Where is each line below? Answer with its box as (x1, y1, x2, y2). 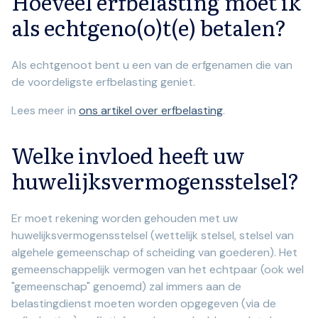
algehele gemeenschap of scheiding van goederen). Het (11, 245, 297, 261)
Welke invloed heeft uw (11, 139, 245, 171)
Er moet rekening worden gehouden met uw (11, 211, 238, 226)
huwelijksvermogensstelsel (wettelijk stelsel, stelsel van (11, 228, 294, 243)
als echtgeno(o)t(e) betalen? (11, 11, 287, 43)
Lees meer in (11, 103, 79, 119)
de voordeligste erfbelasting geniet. (11, 75, 195, 90)
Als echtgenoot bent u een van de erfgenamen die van (11, 57, 292, 73)
